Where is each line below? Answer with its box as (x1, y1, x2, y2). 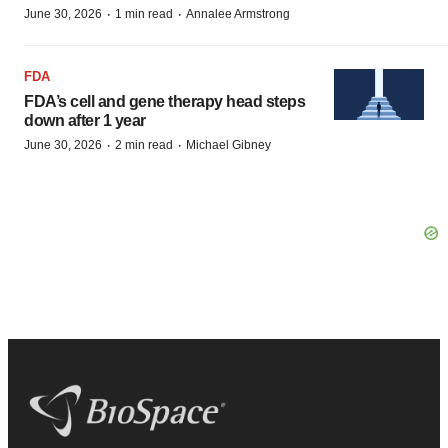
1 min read (115, 7, 173, 21)
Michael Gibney (186, 138, 271, 152)
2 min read (115, 138, 173, 152)
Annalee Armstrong (186, 7, 290, 21)
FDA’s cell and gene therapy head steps (24, 93, 305, 110)
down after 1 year (24, 112, 146, 129)
